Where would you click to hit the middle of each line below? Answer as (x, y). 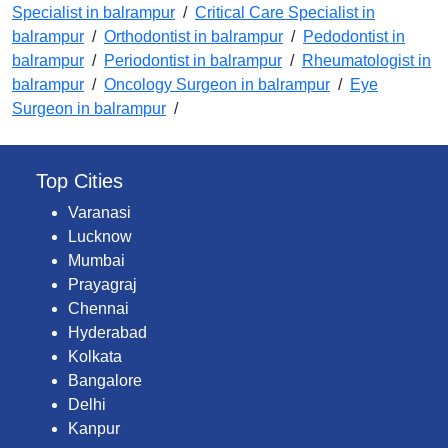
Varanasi (99, 213)
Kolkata (95, 357)
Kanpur (94, 429)
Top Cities (79, 181)
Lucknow (100, 237)
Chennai (98, 309)
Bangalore (105, 381)
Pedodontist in (354, 37)
